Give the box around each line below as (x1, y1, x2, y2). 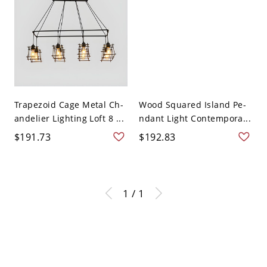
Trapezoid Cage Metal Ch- (14, 99, 124, 111)
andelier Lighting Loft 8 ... (14, 113, 125, 125)
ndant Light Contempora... (139, 113, 252, 125)
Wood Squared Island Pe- (139, 99, 247, 111)
